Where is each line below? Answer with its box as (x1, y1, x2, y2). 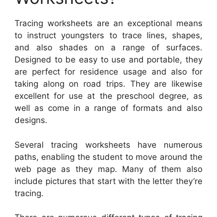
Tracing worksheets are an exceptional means (15, 18, 202, 29)
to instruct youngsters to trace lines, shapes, (15, 31, 202, 41)
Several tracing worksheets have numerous (15, 139, 202, 150)
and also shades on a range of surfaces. (15, 43, 202, 53)
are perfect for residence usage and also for (15, 67, 202, 77)
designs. (15, 115, 47, 125)
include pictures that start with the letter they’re (15, 176, 202, 186)
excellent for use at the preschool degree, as (15, 91, 202, 101)
